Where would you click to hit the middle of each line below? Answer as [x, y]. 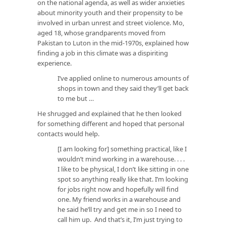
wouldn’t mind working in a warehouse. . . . [122, 159]
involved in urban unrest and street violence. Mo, [111, 22]
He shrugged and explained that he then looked [109, 113]
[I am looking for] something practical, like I [122, 149]
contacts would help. [68, 133]
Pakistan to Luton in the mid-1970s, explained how [113, 43]
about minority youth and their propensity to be [110, 12]
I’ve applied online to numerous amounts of [123, 78]
